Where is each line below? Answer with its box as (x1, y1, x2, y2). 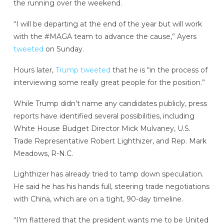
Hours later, (13, 65, 55, 74)
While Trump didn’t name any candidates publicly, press (13, 98, 207, 108)
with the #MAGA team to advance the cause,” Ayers (13, 32, 196, 41)
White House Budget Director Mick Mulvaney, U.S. (13, 123, 190, 133)
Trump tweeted (55, 65, 110, 74)
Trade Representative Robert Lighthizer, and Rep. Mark (13, 136, 206, 145)
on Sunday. (43, 44, 84, 54)
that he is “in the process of (110, 65, 207, 74)
